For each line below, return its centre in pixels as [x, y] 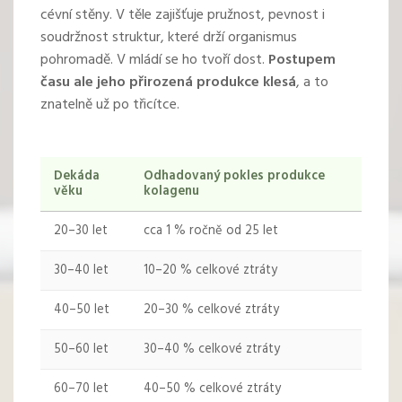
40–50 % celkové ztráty [212, 389]
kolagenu [171, 192]
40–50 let [82, 310]
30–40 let [81, 271]
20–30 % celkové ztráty [211, 310]
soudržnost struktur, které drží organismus [169, 38]
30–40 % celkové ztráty [212, 350]
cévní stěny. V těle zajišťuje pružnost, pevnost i [183, 16]
